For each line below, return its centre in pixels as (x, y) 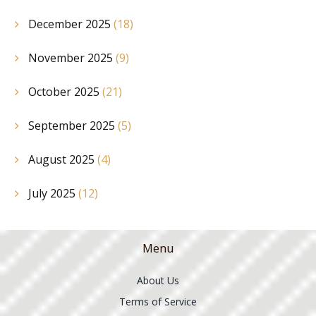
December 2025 (71, 24)
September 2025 (73, 126)
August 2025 (63, 160)
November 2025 (72, 58)
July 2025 (53, 194)
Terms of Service (158, 301)
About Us (158, 280)
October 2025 (65, 92)
